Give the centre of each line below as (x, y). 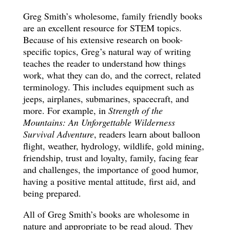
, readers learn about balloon (147, 134)
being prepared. (52, 193)
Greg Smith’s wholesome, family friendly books (112, 16)
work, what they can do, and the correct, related (112, 75)
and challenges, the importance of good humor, (111, 169)
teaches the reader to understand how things (104, 63)
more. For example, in (65, 110)
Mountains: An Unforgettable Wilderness (99, 122)
